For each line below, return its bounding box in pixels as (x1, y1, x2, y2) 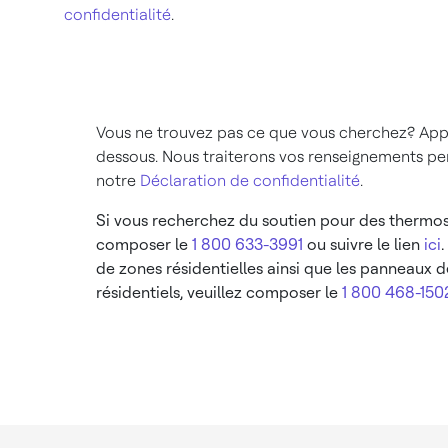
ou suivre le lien (303, 234, 424, 254)
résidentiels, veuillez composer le (96, 282, 342, 302)
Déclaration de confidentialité (140, 170, 360, 190)
